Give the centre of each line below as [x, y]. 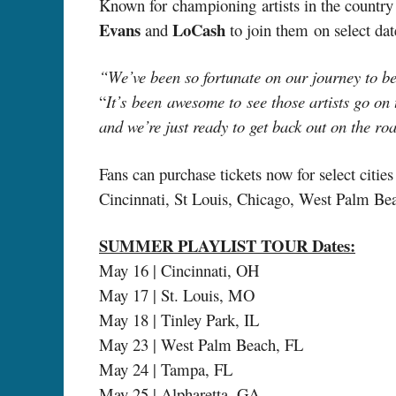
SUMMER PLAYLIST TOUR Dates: [227, 246]
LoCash [201, 29]
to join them [269, 29]
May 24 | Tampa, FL [166, 369]
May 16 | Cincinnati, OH [179, 270]
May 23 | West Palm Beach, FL [201, 345]
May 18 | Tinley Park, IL [179, 320]
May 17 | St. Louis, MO [177, 295]
